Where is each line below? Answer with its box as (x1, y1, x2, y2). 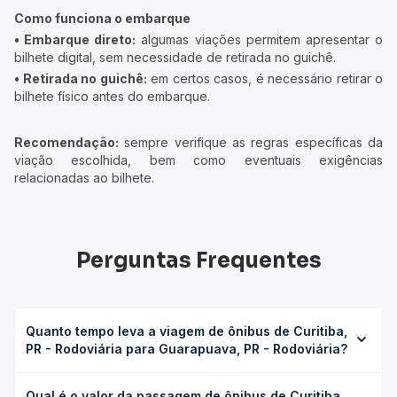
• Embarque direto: (14, 32, 136, 47)
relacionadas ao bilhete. (14, 170, 154, 185)
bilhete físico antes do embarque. (14, 89, 210, 104)
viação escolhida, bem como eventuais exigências (14, 152, 383, 167)
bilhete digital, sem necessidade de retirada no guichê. (14, 50, 336, 65)
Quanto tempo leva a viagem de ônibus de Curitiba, (26, 323, 347, 339)
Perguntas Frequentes (75, 247, 322, 274)
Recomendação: (14, 135, 119, 150)
